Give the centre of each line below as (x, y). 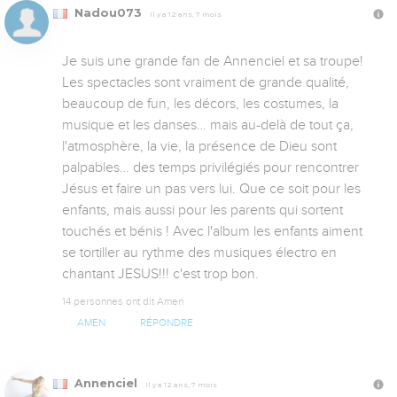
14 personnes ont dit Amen (123, 301)
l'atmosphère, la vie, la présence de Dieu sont (199, 146)
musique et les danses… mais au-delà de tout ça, (208, 125)
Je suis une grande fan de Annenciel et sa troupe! (213, 61)
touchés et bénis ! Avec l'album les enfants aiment (212, 231)
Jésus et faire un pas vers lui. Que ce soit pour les (211, 188)
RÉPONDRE (166, 323)
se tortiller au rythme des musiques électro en (199, 252)
